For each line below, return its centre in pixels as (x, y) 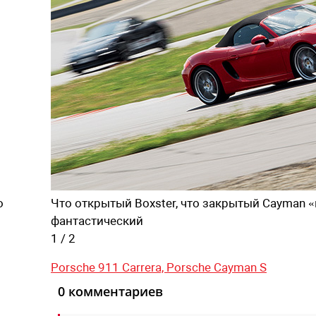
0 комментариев (110, 291)
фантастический (97, 220)
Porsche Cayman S (217, 267)
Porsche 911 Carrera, (109, 267)
